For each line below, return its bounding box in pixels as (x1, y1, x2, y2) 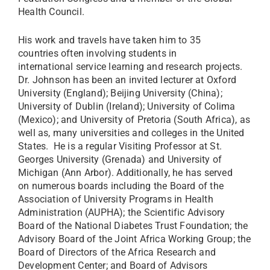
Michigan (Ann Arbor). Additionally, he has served (18, 167, 233, 178)
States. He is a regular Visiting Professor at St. (18, 140, 222, 152)
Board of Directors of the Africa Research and (18, 246, 216, 258)
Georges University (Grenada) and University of (18, 154, 222, 165)
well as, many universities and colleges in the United (18, 127, 245, 139)
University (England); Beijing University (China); (18, 87, 222, 99)
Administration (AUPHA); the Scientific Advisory (18, 207, 225, 218)
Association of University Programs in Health (18, 193, 213, 205)
